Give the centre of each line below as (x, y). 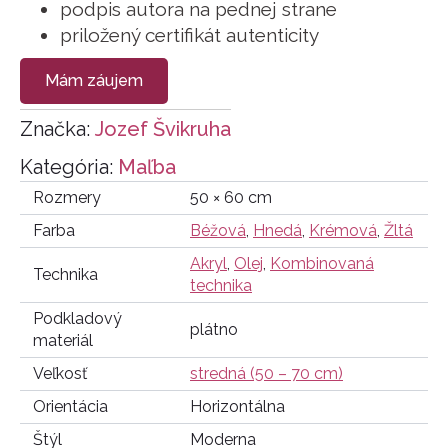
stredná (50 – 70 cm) (266, 374)
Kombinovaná (322, 264)
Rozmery (66, 198)
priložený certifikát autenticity (189, 35)
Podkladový (77, 319)
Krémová (343, 231)
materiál (62, 341)
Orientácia (70, 407)
